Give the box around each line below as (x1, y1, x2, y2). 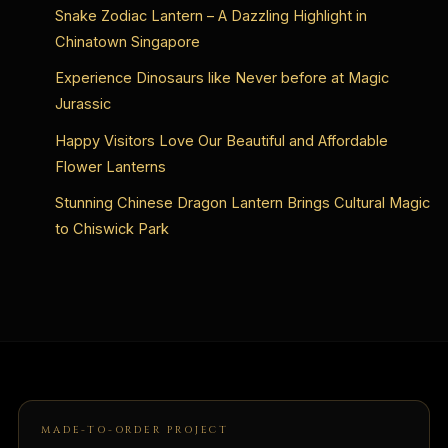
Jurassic (54, 95, 111, 114)
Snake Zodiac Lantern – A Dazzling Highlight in (54, 7, 367, 26)
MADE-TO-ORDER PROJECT (41, 423, 229, 438)
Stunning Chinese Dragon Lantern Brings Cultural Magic (54, 193, 430, 212)
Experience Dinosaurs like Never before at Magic (54, 69, 389, 88)
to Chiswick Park (54, 219, 169, 238)
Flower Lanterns (54, 157, 166, 176)
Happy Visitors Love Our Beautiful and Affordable (54, 131, 388, 150)
